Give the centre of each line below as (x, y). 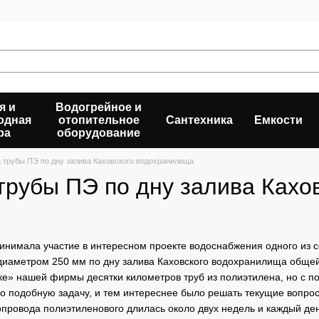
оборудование (99, 133)
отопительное (99, 120)
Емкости (278, 120)
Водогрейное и (99, 107)
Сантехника (199, 120)
